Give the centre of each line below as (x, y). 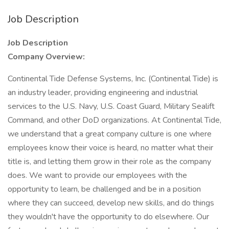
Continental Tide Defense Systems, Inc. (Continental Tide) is (113, 79)
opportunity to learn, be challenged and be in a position (104, 189)
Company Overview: (46, 57)
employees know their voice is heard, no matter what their (110, 148)
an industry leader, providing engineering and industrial (103, 93)
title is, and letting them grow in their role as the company (109, 162)
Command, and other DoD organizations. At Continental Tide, (114, 120)
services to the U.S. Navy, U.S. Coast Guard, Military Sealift (111, 106)
